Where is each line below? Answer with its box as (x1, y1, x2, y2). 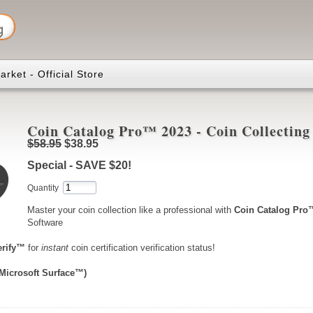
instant (41, 242, 69, 253)
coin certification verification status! (68, 242, 216, 253)
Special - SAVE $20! (27, 159, 131, 172)
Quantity (27, 183, 59, 194)
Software (27, 217, 63, 228)
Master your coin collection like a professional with (27, 204, 234, 215)
